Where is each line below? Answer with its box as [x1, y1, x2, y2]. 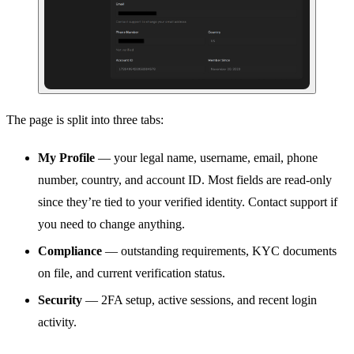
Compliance [38, 244, 102, 258]
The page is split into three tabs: [6, 113, 164, 127]
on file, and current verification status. [38, 266, 225, 281]
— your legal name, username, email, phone [95, 151, 318, 165]
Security [38, 293, 82, 307]
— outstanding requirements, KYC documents [102, 244, 337, 258]
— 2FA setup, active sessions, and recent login [82, 293, 317, 307]
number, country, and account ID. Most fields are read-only [38, 173, 332, 187]
